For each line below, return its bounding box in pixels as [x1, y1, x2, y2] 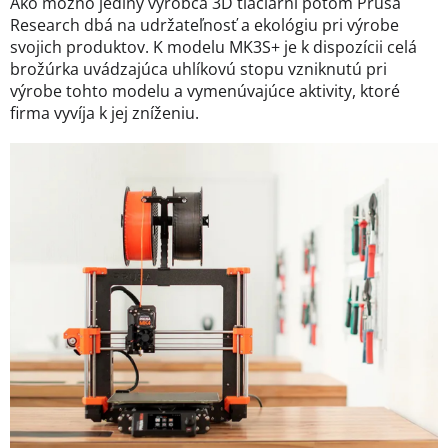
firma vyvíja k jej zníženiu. [10, 102, 199, 124]
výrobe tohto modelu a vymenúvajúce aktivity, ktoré [10, 80, 400, 102]
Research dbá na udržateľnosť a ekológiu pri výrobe [10, 14, 399, 36]
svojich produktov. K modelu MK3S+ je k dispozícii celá [10, 36, 417, 58]
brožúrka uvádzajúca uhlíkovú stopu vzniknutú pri [10, 58, 387, 80]
